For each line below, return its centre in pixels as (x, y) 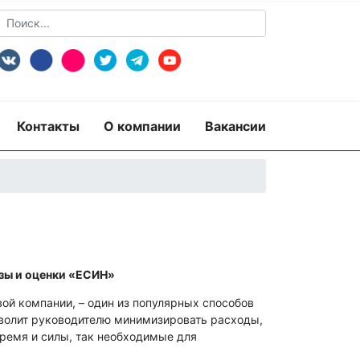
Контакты (48, 126)
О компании (142, 126)
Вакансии (235, 126)
